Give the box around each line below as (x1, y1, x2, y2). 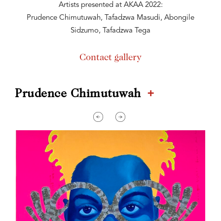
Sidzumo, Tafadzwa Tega (71, 27, 150, 35)
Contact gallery (79, 53, 142, 63)
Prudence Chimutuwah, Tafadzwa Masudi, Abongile (27, 14, 194, 22)
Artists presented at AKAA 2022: (58, 1, 163, 9)
